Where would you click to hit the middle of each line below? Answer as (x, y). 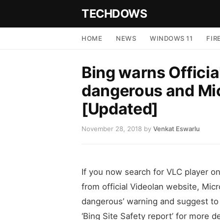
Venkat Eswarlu (177, 129)
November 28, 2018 (112, 129)
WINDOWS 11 (171, 38)
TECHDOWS (114, 14)
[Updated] (120, 109)
